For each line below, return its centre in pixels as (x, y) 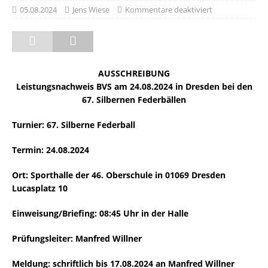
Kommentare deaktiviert (169, 10)
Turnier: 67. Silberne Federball (74, 125)
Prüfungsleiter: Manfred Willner (77, 238)
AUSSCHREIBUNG (134, 73)
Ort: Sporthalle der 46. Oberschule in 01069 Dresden (119, 175)
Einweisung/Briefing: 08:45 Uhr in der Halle (100, 213)
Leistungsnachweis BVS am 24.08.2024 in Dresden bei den (134, 86)
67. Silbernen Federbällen (134, 100)
